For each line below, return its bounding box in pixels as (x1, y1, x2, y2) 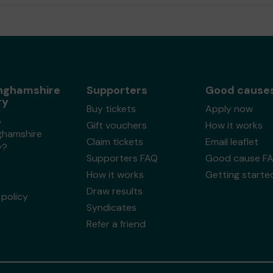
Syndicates (86, 201, 136, 214)
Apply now (205, 102, 253, 115)
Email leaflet (205, 135, 258, 148)
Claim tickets (86, 135, 143, 148)
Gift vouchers (86, 119, 147, 132)
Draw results (86, 185, 143, 197)
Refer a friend (86, 218, 146, 230)
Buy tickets (86, 102, 136, 115)
